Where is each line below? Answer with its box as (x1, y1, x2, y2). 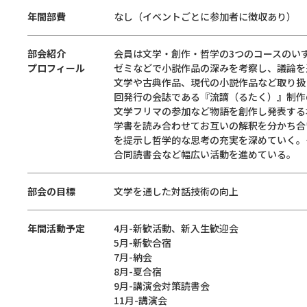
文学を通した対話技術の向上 (114, 184, 238, 198)
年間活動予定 (27, 221, 85, 235)
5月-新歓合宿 (114, 236, 171, 249)
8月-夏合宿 (114, 265, 162, 278)
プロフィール (27, 61, 85, 75)
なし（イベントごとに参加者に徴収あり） (114, 10, 296, 23)
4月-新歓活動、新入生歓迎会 (114, 221, 238, 235)
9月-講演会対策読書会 (114, 279, 210, 293)
